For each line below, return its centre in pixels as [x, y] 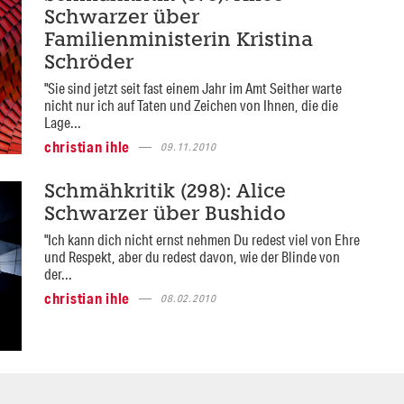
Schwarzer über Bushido [165, 216]
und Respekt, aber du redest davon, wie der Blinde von [192, 257]
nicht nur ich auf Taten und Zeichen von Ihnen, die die [191, 106]
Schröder [88, 64]
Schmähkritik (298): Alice [165, 193]
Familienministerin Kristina [178, 41]
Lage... [62, 123]
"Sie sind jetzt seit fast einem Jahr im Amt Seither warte [193, 88]
